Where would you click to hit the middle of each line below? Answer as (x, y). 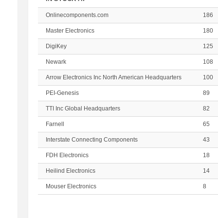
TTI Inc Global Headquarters (83, 109)
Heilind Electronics (70, 171)
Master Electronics (70, 31)
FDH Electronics (67, 155)
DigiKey (56, 46)
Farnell (55, 124)
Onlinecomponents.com (77, 15)
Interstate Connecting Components (91, 140)
